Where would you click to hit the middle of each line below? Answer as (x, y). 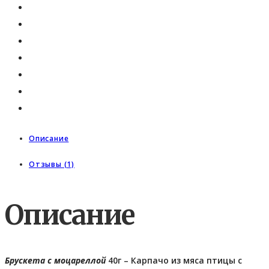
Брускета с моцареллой (55, 260)
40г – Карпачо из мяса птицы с (174, 260)
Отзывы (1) (52, 165)
